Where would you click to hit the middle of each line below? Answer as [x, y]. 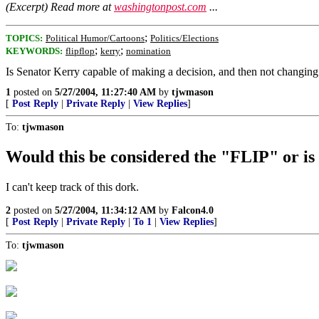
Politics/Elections [184, 38]
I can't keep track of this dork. [72, 187]
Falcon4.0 [193, 210]
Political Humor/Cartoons [95, 38]
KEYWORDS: [34, 51]
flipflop [80, 51]
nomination [148, 51]
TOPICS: [24, 38]
